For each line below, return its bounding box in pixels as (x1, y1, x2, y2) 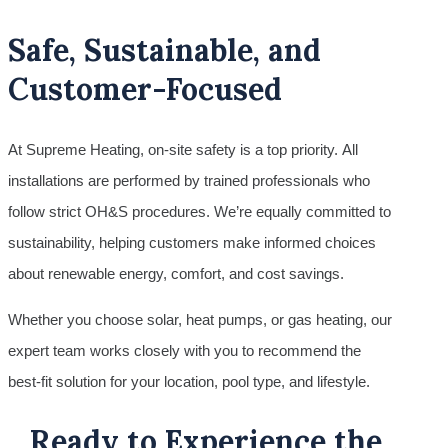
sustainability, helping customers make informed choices (8, 233, 376, 251)
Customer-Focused (8, 70, 283, 109)
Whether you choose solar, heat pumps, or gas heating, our (8, 310, 392, 328)
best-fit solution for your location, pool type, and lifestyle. (8, 372, 370, 390)
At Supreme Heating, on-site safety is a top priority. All (8, 140, 358, 158)
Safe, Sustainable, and (8, 31, 321, 70)
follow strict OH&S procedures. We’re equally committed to (8, 202, 391, 220)
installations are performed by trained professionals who (8, 171, 370, 189)
